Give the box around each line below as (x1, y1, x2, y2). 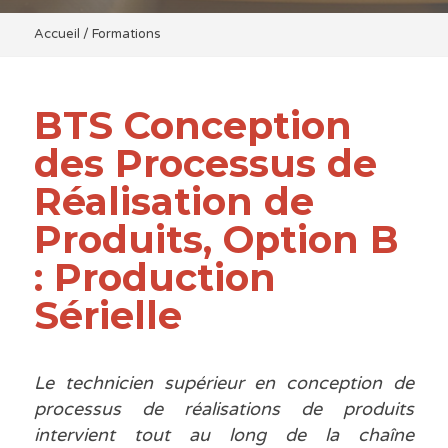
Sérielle (33, 292, 182, 340)
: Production (33, 254, 276, 302)
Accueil (33, 26, 80, 43)
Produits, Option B (33, 216, 399, 264)
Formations (91, 26, 161, 43)
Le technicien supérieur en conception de (33, 372, 415, 395)
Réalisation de (33, 178, 314, 226)
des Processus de (33, 140, 377, 188)
